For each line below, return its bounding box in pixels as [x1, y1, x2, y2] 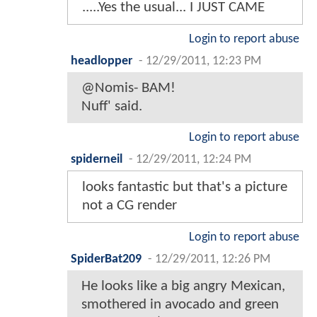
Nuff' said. [81, 98, 142, 114]
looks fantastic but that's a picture [82, 179, 287, 195]
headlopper [71, 54, 132, 67]
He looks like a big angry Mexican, [81, 278, 285, 294]
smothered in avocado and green [81, 296, 279, 312]
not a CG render [82, 197, 177, 213]
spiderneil [71, 153, 122, 166]
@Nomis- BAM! [81, 80, 175, 96]
